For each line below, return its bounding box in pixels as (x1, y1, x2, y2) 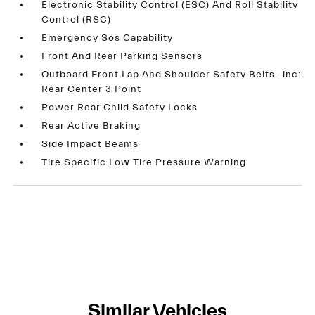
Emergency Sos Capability (41, 32, 174, 44)
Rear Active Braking (41, 120, 141, 131)
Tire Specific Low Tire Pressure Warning (41, 157, 247, 168)
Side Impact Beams (41, 139, 139, 150)
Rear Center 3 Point (41, 84, 142, 95)
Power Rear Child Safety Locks (41, 102, 198, 113)
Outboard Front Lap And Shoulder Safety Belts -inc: (41, 69, 302, 80)
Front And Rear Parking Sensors (41, 51, 203, 62)
